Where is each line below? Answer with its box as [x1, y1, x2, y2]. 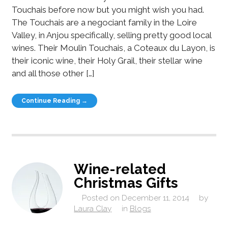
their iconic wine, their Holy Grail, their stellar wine [11, 55, 203, 66]
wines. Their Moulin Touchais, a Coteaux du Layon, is [11, 42, 215, 53]
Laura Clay [74, 204, 112, 214]
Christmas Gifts [74, 174, 179, 191]
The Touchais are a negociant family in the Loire [11, 17, 197, 27]
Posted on [81, 193, 120, 203]
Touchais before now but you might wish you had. [11, 4, 204, 15]
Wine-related [74, 160, 166, 177]
